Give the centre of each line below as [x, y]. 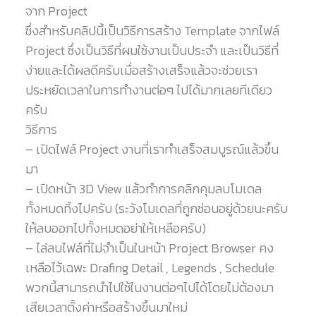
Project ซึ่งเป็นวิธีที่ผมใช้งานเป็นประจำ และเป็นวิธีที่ [152, 50]
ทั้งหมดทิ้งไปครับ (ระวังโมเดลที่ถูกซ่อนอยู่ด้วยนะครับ [156, 208]
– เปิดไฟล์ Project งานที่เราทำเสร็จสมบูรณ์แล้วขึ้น [152, 149]
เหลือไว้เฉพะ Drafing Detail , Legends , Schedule [150, 267]
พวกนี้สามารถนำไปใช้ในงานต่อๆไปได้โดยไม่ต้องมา [149, 287]
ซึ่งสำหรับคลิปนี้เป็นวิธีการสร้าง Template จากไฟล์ [152, 30]
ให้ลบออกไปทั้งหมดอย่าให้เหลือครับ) [115, 228]
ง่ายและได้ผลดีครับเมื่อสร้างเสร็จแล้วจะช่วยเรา [141, 70]
